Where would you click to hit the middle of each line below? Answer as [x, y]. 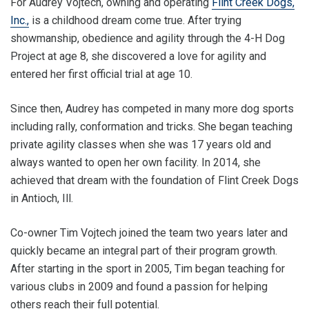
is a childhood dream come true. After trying [135, 20]
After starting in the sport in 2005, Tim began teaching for [148, 269]
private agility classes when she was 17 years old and [141, 144]
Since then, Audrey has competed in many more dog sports [152, 109]
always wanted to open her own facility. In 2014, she [136, 162]
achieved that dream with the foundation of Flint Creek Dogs [154, 180]
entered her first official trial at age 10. [104, 74]
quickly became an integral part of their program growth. [144, 251]
